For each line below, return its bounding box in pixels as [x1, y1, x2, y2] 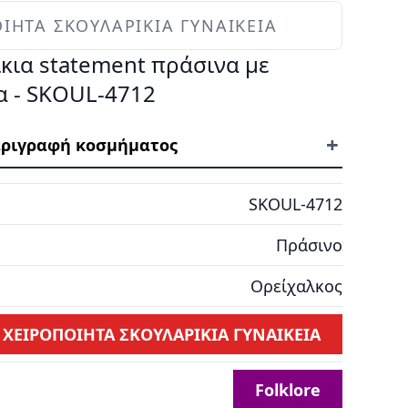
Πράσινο [276, 234, 342, 256]
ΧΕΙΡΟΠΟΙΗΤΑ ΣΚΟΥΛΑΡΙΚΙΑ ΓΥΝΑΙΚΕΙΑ [3, 323, 321, 345]
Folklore [255, 379, 321, 401]
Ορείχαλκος [250, 275, 342, 297]
